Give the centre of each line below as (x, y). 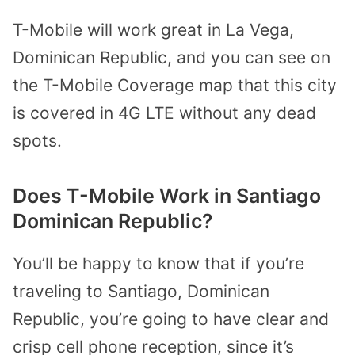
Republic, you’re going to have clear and (171, 319)
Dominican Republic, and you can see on (172, 58)
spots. (37, 141)
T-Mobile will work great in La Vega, (153, 30)
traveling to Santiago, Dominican (141, 292)
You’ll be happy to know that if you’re (158, 264)
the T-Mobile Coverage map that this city (175, 86)
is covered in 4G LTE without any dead (164, 113)
